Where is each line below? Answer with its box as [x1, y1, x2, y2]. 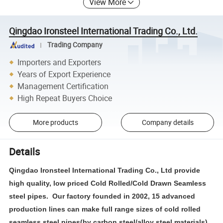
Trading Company [47, 40, 103, 50]
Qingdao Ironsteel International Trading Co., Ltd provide [9, 166, 201, 174]
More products [32, 117, 78, 127]
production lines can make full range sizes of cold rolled [9, 205, 201, 213]
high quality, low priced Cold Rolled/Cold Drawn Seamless [9, 179, 207, 187]
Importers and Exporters [17, 56, 102, 68]
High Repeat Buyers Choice [17, 92, 112, 104]
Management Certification [17, 80, 109, 92]
